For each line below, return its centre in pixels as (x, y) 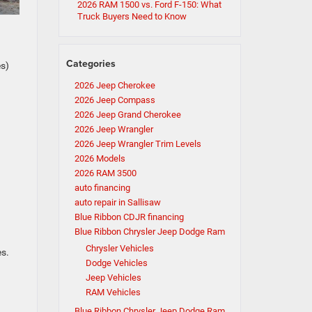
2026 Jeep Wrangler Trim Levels (138, 144)
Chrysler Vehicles (119, 248)
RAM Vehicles (113, 292)
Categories (91, 63)
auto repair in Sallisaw (117, 202)
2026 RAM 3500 (105, 173)
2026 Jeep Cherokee (115, 85)
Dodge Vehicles (116, 263)
